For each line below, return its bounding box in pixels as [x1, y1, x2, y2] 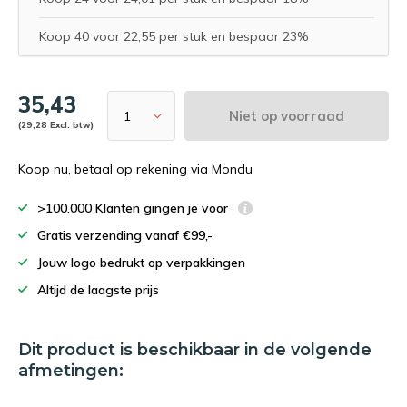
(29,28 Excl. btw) [18, 119, 94, 130]
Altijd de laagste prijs [37, 282, 159, 298]
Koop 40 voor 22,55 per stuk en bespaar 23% [39, 28, 308, 45]
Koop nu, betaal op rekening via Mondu [18, 161, 253, 177]
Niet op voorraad [229, 106, 344, 124]
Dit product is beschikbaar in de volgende [18, 340, 372, 360]
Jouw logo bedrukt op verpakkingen [37, 254, 245, 271]
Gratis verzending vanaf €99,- [37, 227, 213, 243]
